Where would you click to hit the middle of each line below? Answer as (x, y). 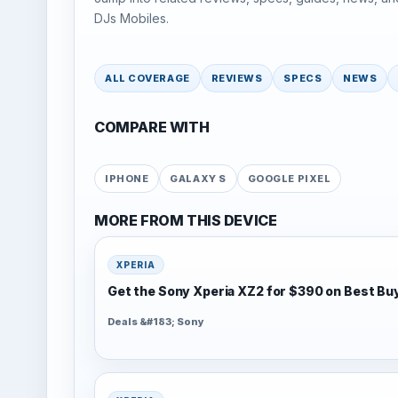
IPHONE (127, 179)
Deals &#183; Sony (156, 321)
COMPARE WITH (152, 127)
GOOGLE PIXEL (289, 179)
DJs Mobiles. (131, 18)
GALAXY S (198, 179)
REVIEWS (237, 79)
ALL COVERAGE (147, 79)
